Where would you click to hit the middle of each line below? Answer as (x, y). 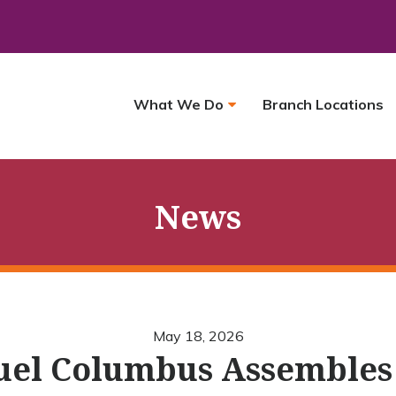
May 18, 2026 (198, 336)
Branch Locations (323, 104)
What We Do (178, 104)
